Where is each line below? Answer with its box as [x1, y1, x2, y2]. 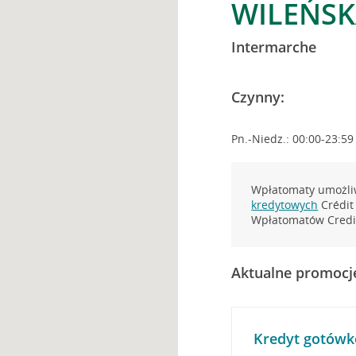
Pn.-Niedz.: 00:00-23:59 [231, 131, 354, 146]
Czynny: [231, 87, 285, 106]
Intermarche [231, 37, 317, 56]
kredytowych [251, 197, 319, 212]
